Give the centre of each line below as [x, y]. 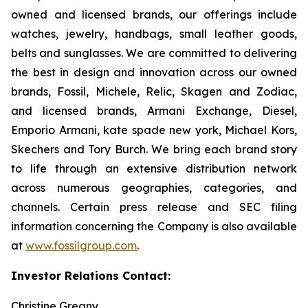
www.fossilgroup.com [81, 245]
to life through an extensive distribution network [154, 168]
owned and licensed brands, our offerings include [154, 14]
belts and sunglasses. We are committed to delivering [154, 53]
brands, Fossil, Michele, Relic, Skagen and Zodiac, [154, 91]
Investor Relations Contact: [106, 276]
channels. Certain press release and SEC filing [154, 207]
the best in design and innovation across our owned [154, 72]
